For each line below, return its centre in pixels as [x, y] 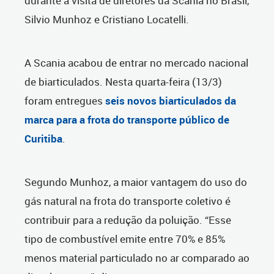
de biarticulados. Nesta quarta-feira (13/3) [123, 82]
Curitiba [43, 139]
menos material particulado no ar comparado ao [137, 258]
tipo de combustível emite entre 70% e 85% [125, 239]
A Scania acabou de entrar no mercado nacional [136, 63]
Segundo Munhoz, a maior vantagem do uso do [136, 182]
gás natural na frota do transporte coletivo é [128, 201]
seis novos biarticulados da [171, 101]
